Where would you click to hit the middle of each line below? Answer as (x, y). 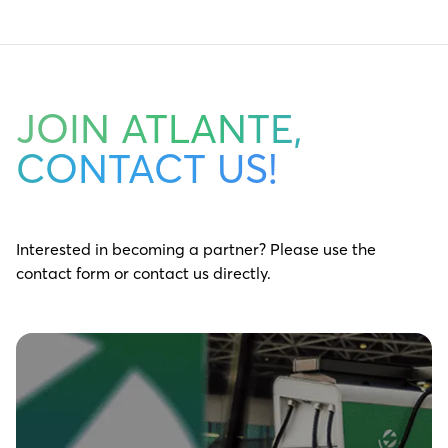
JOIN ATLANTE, (159, 128)
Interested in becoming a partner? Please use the (196, 248)
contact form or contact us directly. (143, 272)
